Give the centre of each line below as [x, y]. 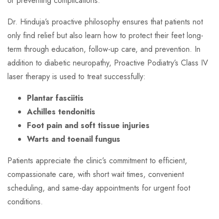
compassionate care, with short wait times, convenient [96, 174]
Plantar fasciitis [55, 98]
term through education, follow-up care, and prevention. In [104, 49]
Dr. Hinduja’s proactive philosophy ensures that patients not [105, 22]
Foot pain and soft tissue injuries [88, 125]
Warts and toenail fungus [74, 139]
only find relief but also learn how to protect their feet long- [105, 35]
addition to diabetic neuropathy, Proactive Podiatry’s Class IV [108, 63]
